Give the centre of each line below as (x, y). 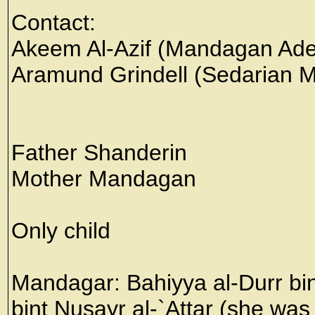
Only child (61, 231)
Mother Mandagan (104, 179)
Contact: (53, 22)
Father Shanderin (99, 153)
